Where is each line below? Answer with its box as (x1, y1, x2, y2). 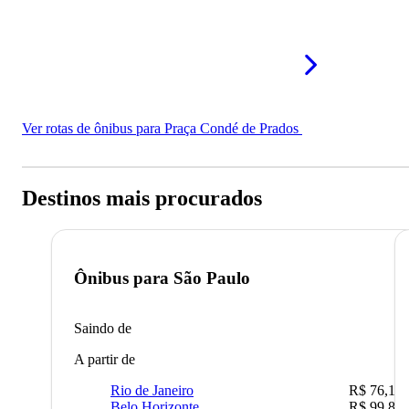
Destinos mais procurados (22, 185, 262, 210)
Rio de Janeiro (110, 383, 194, 399)
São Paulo (173, 268, 250, 288)
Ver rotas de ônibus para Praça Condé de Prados (22, 120, 302, 136)
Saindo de (74, 320, 131, 337)
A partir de (74, 351, 135, 368)
